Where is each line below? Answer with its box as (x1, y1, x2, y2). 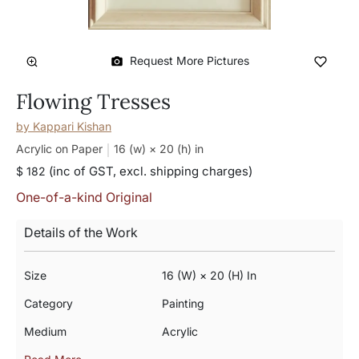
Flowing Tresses (16, 88, 171, 115)
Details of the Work (24, 224, 138, 240)
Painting (161, 296, 204, 310)
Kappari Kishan (33, 119, 111, 133)
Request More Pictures (129, 54, 249, 67)
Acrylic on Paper (16, 142, 103, 155)
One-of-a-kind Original (16, 189, 152, 205)
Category (24, 296, 73, 310)
